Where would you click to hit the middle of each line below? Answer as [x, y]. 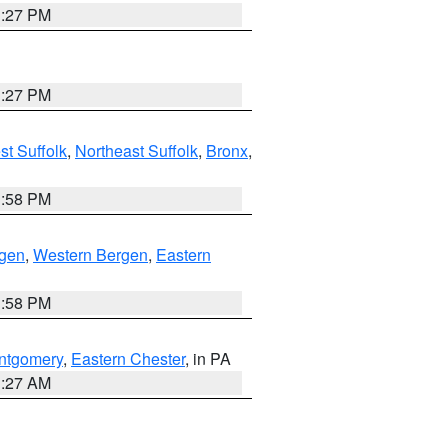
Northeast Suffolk [136, 150]
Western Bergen [90, 254]
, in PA [208, 358]
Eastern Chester [128, 358]
